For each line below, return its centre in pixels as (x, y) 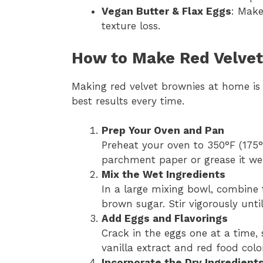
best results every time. (128, 101)
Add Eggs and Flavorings (165, 219)
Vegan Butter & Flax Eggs (166, 11)
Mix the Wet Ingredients (163, 175)
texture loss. (131, 26)
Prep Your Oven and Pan (163, 131)
